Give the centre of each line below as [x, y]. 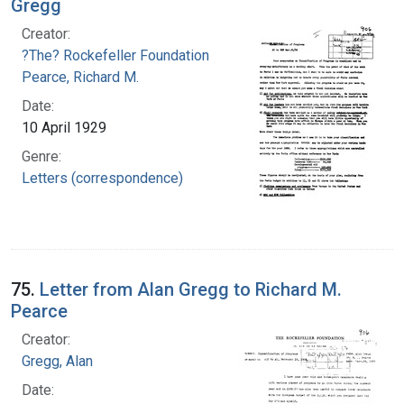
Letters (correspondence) [102, 178]
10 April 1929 [64, 127]
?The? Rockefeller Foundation [115, 55]
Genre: [41, 156]
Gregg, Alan [57, 361]
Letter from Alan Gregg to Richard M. [191, 289]
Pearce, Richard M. [80, 77]
